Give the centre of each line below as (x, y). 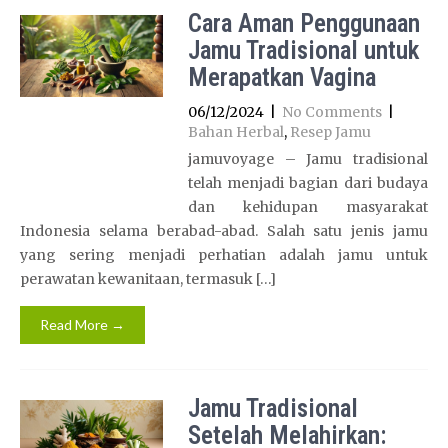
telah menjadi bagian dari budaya (307, 183)
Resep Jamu (330, 132)
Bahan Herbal (235, 132)
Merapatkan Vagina (281, 77)
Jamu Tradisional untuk (303, 50)
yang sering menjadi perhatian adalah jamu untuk (224, 255)
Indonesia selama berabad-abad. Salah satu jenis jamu (224, 231)
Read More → (82, 324)
